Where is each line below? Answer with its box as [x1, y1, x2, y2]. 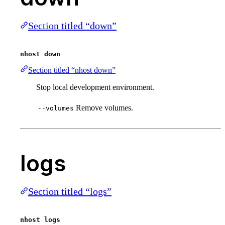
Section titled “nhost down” [28, 66, 116, 75]
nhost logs [20, 216, 60, 224]
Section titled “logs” [28, 186, 111, 197]
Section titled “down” [28, 20, 117, 32]
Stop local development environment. [36, 83, 154, 92]
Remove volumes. [76, 103, 133, 113]
